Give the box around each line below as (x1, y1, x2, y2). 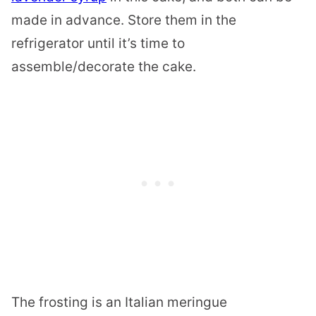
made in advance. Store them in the (11, 11, 236, 28)
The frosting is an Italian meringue (11, 293, 227, 310)
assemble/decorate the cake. (11, 58, 196, 75)
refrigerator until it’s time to (11, 35, 185, 51)
